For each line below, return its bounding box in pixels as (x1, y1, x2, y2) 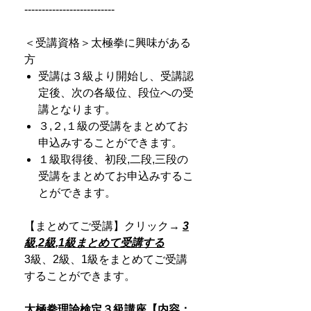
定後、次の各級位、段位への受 (38, 87, 194, 99)
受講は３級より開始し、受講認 (38, 70, 194, 82)
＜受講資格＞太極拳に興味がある (24, 37, 191, 49)
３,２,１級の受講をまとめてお (38, 120, 188, 132)
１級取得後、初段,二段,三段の (38, 153, 188, 165)
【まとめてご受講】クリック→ (24, 220, 183, 232)
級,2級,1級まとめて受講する (24, 237, 165, 249)
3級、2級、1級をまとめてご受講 (24, 253, 187, 265)
